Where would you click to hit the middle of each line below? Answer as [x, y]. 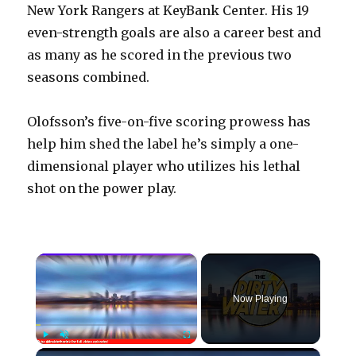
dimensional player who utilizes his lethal [164, 166]
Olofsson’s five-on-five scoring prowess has [169, 122]
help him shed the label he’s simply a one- [163, 144]
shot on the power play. [102, 189]
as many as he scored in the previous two [160, 55]
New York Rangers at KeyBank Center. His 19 [168, 11]
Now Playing [261, 299]
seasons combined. [89, 77]
